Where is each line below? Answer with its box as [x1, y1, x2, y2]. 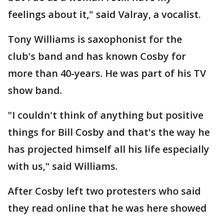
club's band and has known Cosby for [8, 50, 186, 63]
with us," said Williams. [8, 160, 118, 173]
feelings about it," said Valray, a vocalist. [8, 8, 201, 21]
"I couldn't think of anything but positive [8, 109, 203, 122]
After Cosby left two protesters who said [8, 184, 201, 198]
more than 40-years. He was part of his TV [8, 67, 206, 80]
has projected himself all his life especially [8, 143, 209, 156]
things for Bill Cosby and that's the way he [8, 126, 210, 139]
